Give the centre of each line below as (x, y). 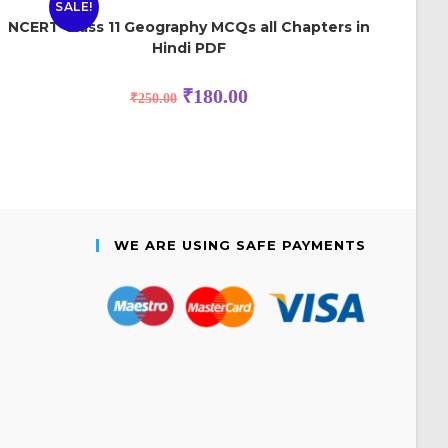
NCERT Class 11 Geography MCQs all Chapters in (189, 27)
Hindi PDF (189, 48)
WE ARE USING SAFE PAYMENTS (240, 244)
